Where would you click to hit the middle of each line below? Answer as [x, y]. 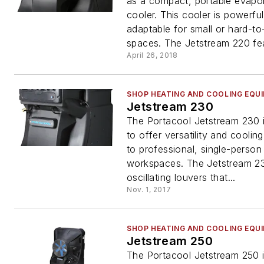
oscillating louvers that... [181, 177]
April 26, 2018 [152, 55]
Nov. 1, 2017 [149, 189]
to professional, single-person [194, 149]
